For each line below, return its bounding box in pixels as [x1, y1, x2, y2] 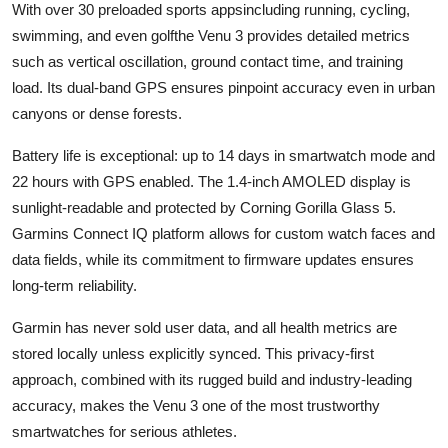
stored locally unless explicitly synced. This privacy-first [12, 344, 374, 362]
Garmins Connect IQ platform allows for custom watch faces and [12, 224, 435, 242]
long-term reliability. [12, 276, 137, 294]
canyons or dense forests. [12, 104, 182, 122]
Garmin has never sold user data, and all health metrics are [12, 318, 397, 336]
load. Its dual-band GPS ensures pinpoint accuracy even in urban [12, 78, 435, 96]
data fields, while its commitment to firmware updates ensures [12, 250, 414, 268]
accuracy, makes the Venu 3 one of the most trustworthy [12, 396, 380, 414]
